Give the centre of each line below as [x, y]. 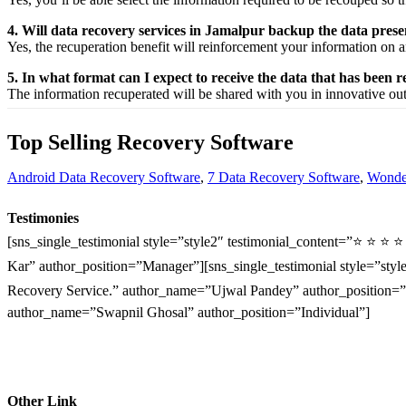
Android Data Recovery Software [104, 178]
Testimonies [43, 217]
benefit [150, 47]
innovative [357, 94]
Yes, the [32, 47]
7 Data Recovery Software [284, 178]
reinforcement [238, 47]
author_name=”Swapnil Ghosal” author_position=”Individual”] [188, 312]
